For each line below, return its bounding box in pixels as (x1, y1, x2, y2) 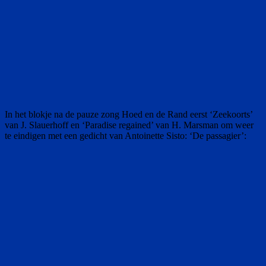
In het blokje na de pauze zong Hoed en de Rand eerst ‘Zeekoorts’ (5, 109, 252, 119)
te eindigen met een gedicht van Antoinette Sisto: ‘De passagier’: (5, 130, 246, 141)
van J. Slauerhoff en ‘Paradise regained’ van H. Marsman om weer (5, 119, 254, 130)
